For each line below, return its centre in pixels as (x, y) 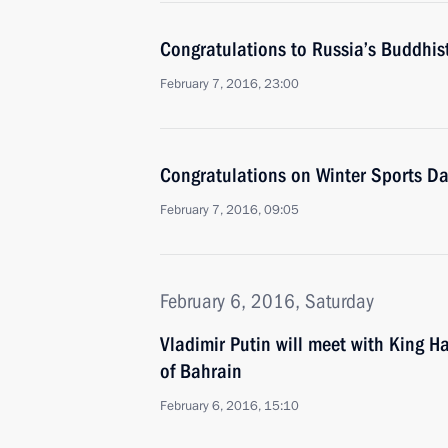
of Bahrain (201, 371)
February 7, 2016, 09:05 (229, 210)
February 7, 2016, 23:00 (229, 84)
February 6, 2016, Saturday (267, 301)
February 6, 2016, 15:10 (229, 406)
